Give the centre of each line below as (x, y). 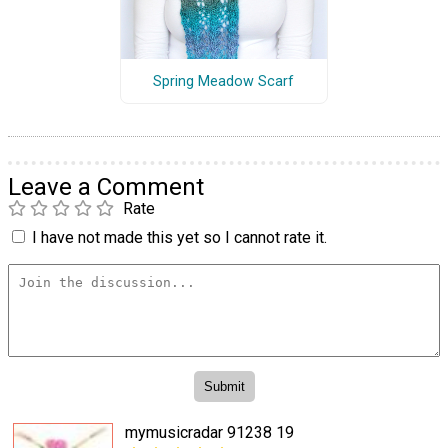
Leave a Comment (106, 187)
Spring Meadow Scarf (224, 81)
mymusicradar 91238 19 (209, 432)
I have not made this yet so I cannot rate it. (179, 238)
